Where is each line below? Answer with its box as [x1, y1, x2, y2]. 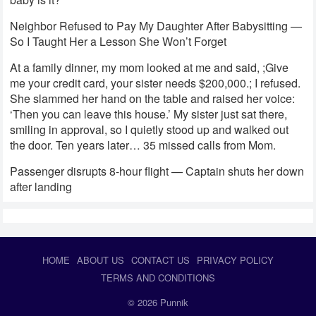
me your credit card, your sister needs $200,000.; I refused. [10, 75, 301, 92]
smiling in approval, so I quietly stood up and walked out [10, 121, 289, 138]
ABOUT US [77, 253, 124, 267]
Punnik [160, 296, 188, 310]
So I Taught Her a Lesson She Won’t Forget [10, 33, 227, 50]
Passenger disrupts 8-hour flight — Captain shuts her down [10, 163, 305, 180]
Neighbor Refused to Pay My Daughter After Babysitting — [10, 18, 303, 35]
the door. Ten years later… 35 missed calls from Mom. [10, 137, 276, 154]
